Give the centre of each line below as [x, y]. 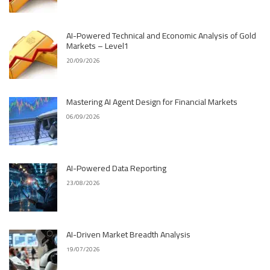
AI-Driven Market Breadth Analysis [128, 234]
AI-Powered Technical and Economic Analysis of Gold [161, 36]
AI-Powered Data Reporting [116, 168]
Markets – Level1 [98, 46]
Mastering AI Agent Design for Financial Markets [152, 102]
